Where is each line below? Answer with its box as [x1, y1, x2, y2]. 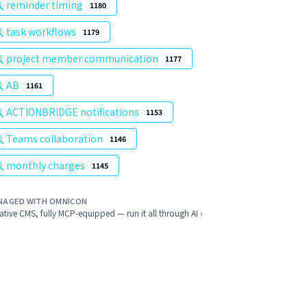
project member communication [6, 51, 160, 65]
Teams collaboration [6, 132, 105, 145]
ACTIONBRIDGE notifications [6, 105, 141, 119]
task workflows [6, 25, 78, 38]
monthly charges [6, 158, 87, 172]
